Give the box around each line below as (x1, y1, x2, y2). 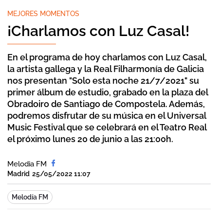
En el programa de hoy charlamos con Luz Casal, (7, 52, 207, 62)
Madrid (7, 170, 30, 178)
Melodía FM (12, 193, 48, 201)
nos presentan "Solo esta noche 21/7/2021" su (7, 75, 199, 86)
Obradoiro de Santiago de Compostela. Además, (7, 99, 205, 109)
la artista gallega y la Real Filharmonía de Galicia (7, 64, 204, 74)
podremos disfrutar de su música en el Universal (7, 110, 206, 121)
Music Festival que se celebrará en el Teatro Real (7, 122, 206, 132)
